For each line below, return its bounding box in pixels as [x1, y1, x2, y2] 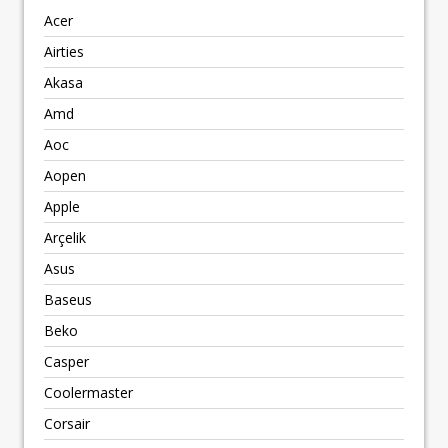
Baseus [44, 289, 92, 309]
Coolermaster [44, 382, 133, 402]
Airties [44, 41, 84, 61]
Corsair [44, 413, 90, 433]
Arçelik [44, 227, 86, 247]
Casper [44, 351, 89, 371]
